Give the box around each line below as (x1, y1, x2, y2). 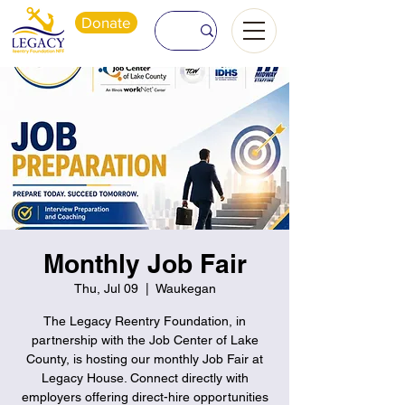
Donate (81, 14, 131, 31)
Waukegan (155, 281, 216, 296)
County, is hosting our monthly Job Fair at (26, 352, 263, 366)
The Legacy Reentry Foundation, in (43, 314, 246, 328)
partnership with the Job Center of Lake (31, 333, 259, 347)
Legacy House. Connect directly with (41, 371, 249, 385)
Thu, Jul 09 (73, 281, 138, 296)
